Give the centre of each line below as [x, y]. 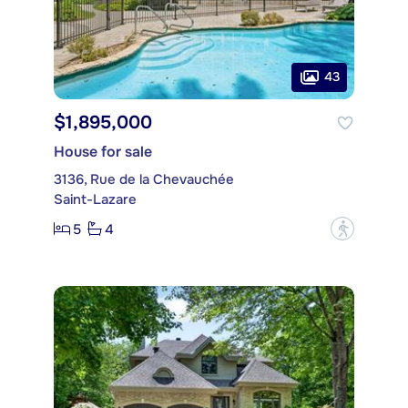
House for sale [103, 152]
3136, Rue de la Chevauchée [144, 180]
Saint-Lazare [95, 200]
